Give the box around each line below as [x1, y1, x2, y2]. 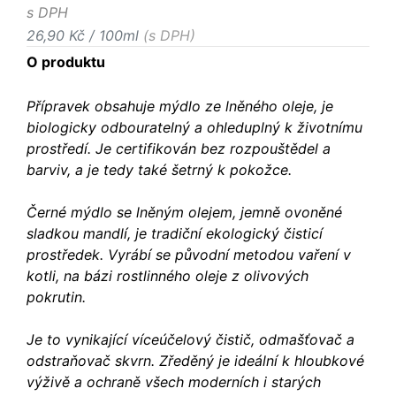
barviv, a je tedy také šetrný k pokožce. [27, 161, 292, 179]
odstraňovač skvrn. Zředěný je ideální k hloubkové [27, 352, 364, 370]
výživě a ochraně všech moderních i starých [27, 373, 321, 392]
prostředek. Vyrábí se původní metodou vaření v [27, 246, 351, 264]
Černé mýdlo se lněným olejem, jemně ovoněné [27, 203, 342, 222]
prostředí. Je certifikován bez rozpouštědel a [27, 140, 331, 158]
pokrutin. [27, 288, 86, 307]
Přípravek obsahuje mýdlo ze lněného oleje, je [27, 97, 333, 116]
